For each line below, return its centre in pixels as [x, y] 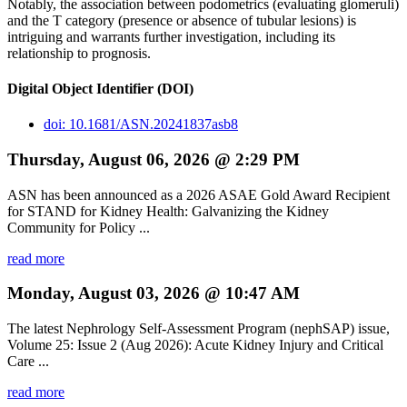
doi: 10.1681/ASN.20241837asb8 [141, 124]
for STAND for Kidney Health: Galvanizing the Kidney [168, 211]
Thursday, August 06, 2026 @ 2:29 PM [154, 159]
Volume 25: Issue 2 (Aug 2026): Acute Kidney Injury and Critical [195, 345]
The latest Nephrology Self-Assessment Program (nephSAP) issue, [199, 329]
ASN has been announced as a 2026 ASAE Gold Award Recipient [199, 194]
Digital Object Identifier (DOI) [100, 88]
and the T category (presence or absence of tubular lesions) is [182, 20]
